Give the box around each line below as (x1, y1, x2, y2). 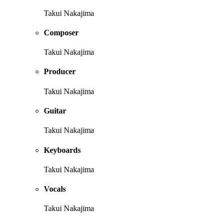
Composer (44, 28, 79, 37)
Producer (44, 67, 76, 76)
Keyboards (44, 145, 81, 154)
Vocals (44, 185, 66, 194)
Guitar (44, 107, 66, 115)
